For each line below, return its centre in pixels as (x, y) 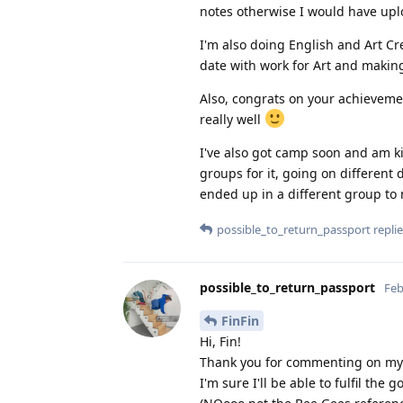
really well (232, 119)
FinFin (240, 320)
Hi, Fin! (220, 341)
